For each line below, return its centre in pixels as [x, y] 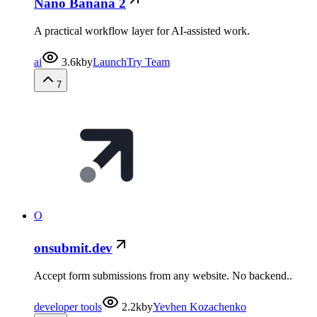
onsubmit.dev [73, 248]
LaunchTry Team [131, 62]
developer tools [68, 306]
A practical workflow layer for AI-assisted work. [142, 31]
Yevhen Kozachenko [200, 306]
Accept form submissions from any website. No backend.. [163, 275]
